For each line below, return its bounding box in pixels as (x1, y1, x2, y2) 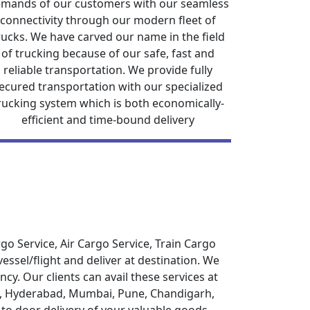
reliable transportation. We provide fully (3, 62, 212, 77)
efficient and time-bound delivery (21, 112, 194, 127)
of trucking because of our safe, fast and (1, 46, 215, 61)
